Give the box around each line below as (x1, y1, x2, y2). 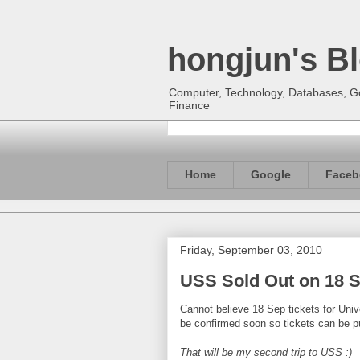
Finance (169, 99, 210, 112)
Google (251, 168, 291, 182)
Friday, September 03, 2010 (180, 243, 322, 256)
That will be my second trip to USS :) (180, 346, 352, 358)
